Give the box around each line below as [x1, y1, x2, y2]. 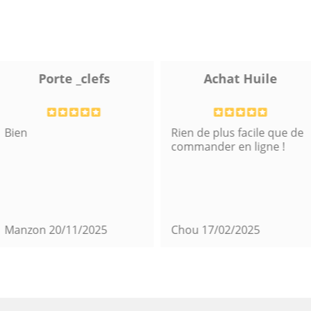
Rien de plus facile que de [169, 124, 302, 140]
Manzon [3, 221, 47, 237]
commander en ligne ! [169, 138, 283, 154]
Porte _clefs [36, 69, 108, 87]
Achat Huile [202, 69, 276, 87]
